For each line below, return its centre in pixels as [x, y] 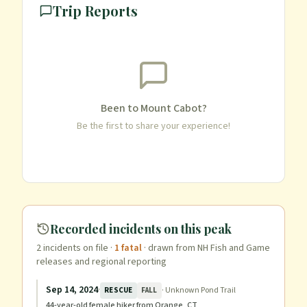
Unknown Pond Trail [200, 290]
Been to [120, 108]
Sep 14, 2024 [72, 290]
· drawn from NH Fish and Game [207, 248]
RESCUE [119, 290]
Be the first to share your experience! [153, 126]
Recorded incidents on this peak [141, 229]
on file [95, 248]
